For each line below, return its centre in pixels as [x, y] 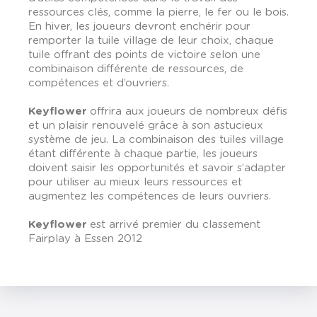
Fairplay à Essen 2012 [85, 239]
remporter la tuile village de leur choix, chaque [151, 41]
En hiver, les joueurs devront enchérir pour [139, 27]
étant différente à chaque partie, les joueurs [143, 154]
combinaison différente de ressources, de [136, 69]
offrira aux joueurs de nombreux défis [187, 111]
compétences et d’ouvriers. [99, 83]
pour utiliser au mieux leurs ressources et [135, 182]
